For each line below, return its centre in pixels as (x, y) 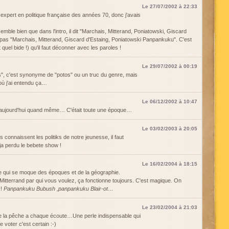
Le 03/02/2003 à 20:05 (170, 129)
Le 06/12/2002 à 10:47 (170, 101)
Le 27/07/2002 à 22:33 (170, 6)
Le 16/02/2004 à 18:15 (170, 164)
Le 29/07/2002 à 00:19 (170, 66)
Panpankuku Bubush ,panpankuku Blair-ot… (59, 189)
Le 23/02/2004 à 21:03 (170, 207)
